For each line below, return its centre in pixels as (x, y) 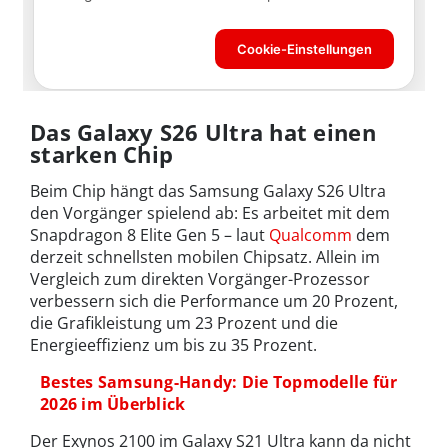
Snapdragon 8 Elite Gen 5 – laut (149, 234)
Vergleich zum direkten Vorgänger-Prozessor (200, 278)
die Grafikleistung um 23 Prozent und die (184, 322)
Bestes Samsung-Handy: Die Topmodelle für (219, 381)
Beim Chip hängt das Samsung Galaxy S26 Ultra (208, 190)
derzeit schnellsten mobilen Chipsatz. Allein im (205, 256)
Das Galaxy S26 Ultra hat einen (203, 131)
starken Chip (102, 153)
